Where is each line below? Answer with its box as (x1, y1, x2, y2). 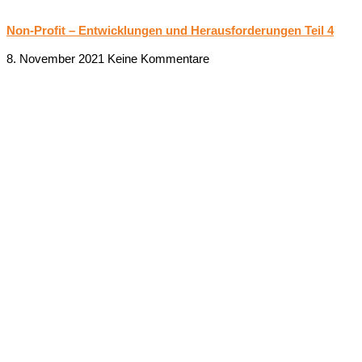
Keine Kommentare (107, 53, 209, 66)
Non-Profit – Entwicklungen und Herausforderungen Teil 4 (6, 23, 334, 37)
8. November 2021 (6, 53, 107, 66)
